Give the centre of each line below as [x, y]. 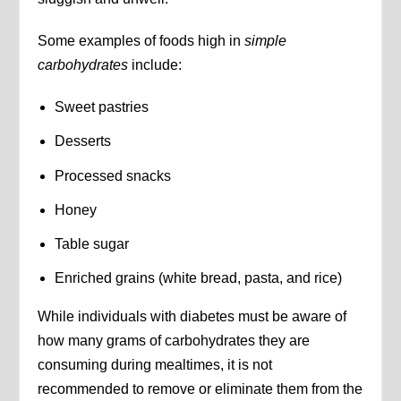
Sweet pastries [101, 107]
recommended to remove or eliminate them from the [200, 389]
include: [155, 65]
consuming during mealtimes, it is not [155, 365]
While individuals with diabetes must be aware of [192, 317]
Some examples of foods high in [141, 41]
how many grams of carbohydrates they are [174, 341]
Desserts [82, 141]
